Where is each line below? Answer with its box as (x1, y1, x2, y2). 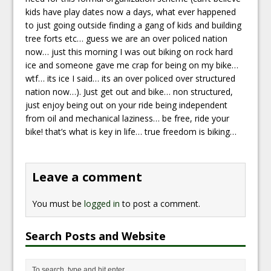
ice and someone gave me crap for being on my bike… (25, 59, 239, 71)
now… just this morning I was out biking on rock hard (25, 45, 233, 57)
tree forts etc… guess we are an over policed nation (25, 32, 228, 44)
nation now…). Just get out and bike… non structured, (25, 85, 233, 97)
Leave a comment (32, 168, 143, 185)
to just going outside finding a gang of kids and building (25, 19, 242, 31)
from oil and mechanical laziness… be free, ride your (25, 112, 230, 124)
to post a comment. (120, 197, 201, 209)
